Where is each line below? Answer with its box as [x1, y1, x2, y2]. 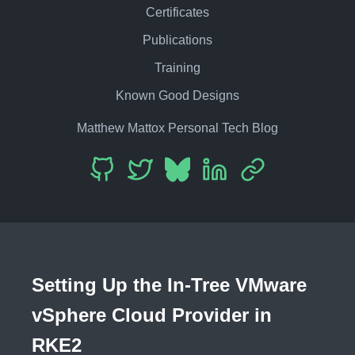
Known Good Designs [116, 88, 239, 102]
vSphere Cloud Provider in [32, 303, 272, 326]
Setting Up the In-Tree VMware [32, 273, 307, 296]
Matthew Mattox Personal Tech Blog [77, 120, 278, 135]
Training [155, 60, 200, 74]
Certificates [146, 5, 209, 19]
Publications [143, 32, 212, 47]
